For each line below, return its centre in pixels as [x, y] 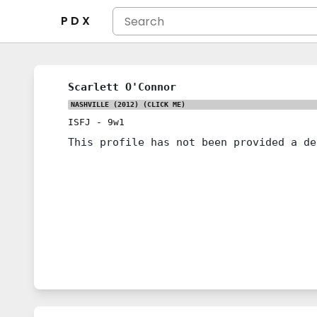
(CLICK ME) [162, 104]
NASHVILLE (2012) [105, 104]
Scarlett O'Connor [122, 87]
